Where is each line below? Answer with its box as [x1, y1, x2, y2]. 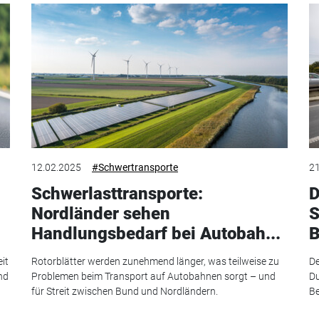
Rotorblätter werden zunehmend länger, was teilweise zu [31, 255, 279, 267]
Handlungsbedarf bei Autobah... [31, 224, 281, 244]
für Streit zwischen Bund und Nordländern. [31, 285, 218, 297]
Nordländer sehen [31, 204, 170, 224]
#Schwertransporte [92, 162, 178, 174]
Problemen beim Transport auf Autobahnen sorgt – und [31, 270, 276, 282]
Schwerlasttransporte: [31, 184, 203, 204]
